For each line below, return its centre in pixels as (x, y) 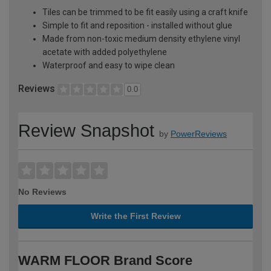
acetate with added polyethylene (105, 52)
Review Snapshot (86, 130)
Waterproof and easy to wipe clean (109, 65)
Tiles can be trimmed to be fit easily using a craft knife (145, 12)
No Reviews (42, 191)
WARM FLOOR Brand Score (105, 260)
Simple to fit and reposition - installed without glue (137, 25)
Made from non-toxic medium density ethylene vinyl (141, 38)
